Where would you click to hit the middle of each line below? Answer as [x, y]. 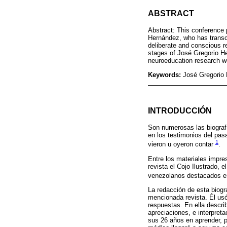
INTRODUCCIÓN [180, 110]
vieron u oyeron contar [182, 144]
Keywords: [165, 74]
